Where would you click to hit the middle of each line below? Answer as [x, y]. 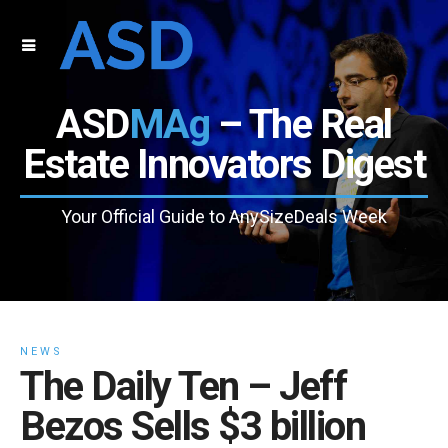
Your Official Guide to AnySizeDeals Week [224, 216]
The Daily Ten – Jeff [183, 386]
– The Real [300, 124]
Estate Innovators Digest [224, 164]
